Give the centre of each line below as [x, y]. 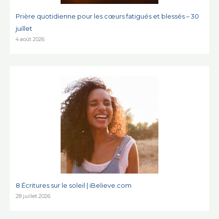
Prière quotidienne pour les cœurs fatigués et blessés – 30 [108, 16]
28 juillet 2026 [33, 197]
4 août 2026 [30, 39]
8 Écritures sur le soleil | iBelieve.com [74, 186]
